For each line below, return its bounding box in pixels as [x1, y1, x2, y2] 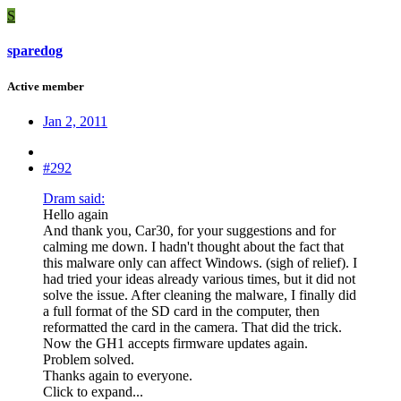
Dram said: [43, 190, 105, 206]
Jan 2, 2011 [43, 113, 107, 129]
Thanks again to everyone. [43, 367, 192, 383]
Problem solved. [43, 351, 134, 367]
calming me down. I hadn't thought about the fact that [43, 238, 344, 254]
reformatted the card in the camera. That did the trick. [43, 319, 342, 335]
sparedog [7, 43, 63, 59]
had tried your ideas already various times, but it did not [43, 270, 355, 286]
